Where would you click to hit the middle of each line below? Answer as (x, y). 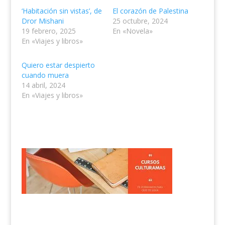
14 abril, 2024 (43, 85)
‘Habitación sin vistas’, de (62, 11)
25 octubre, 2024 (140, 21)
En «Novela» (132, 31)
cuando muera (45, 75)
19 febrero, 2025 (48, 31)
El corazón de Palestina (150, 11)
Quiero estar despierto (58, 65)
